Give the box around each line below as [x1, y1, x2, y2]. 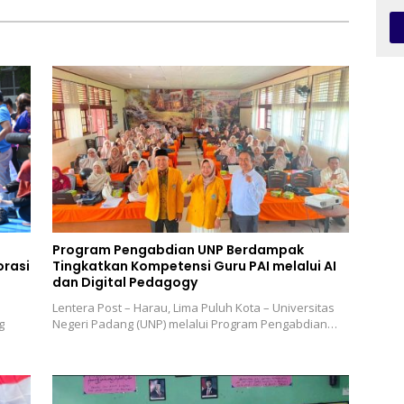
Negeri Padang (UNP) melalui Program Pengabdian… [51, 316, 337, 333]
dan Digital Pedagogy [51, 273, 197, 292]
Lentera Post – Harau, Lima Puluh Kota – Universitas [51, 299, 335, 317]
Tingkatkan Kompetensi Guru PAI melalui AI [51, 257, 336, 276]
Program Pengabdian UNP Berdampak [51, 241, 304, 260]
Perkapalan [158, 3, 235, 22]
